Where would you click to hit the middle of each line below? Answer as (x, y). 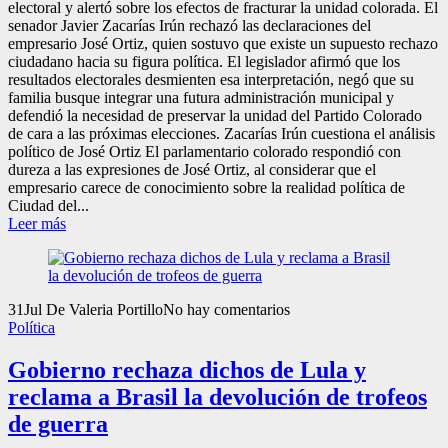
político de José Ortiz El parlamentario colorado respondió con (204, 151)
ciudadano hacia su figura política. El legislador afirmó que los (204, 61)
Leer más (37, 223)
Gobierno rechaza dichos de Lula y (187, 369)
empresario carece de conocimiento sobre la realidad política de (206, 187)
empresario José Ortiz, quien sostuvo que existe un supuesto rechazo (223, 43)
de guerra (58, 423)
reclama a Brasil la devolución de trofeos (217, 396)
